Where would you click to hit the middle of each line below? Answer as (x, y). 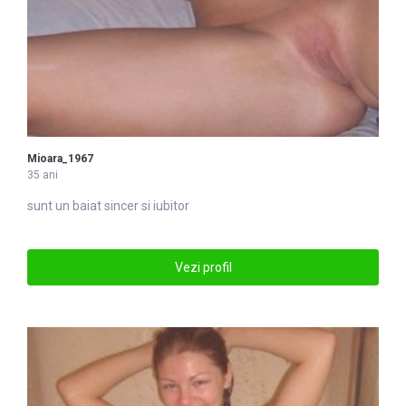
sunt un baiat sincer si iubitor (108, 206)
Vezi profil (203, 267)
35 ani (43, 175)
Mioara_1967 (60, 159)
